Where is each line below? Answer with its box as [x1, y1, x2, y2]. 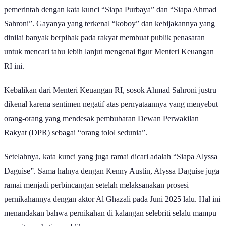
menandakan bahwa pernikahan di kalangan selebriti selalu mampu [4, 208, 216, 217]
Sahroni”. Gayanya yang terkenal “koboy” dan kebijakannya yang [4, 19, 215, 28]
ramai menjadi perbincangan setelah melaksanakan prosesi [4, 180, 189, 189]
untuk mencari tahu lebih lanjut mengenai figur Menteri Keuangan [4, 47, 214, 56]
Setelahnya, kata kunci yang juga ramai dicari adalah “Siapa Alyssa [4, 152, 217, 161]
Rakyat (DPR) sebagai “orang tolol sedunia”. [4, 128, 147, 137]
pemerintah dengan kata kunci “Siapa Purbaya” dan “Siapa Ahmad [4, 5, 216, 14]
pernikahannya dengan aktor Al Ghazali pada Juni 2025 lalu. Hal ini [4, 194, 220, 203]
